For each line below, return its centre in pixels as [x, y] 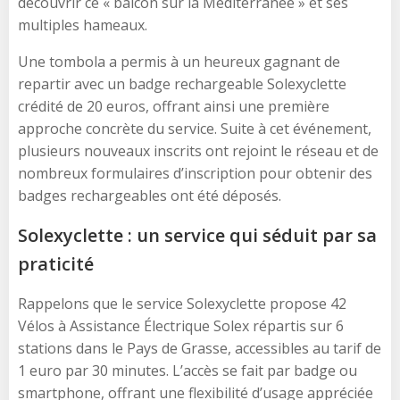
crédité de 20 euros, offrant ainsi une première [174, 106]
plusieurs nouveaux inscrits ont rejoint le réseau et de [198, 150]
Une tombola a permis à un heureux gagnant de [179, 61]
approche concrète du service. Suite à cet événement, [195, 128]
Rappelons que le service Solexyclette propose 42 [182, 303]
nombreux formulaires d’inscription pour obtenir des [195, 173]
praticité [56, 263]
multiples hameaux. [83, 25]
